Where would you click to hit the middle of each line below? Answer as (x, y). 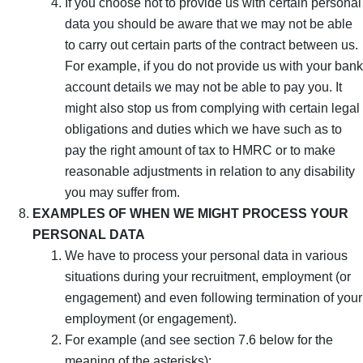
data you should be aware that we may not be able (209, 23)
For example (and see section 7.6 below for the (199, 340)
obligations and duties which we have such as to (203, 129)
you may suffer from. (122, 192)
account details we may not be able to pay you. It (203, 87)
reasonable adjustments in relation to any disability (210, 171)
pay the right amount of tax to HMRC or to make (200, 150)
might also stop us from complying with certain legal (212, 108)
